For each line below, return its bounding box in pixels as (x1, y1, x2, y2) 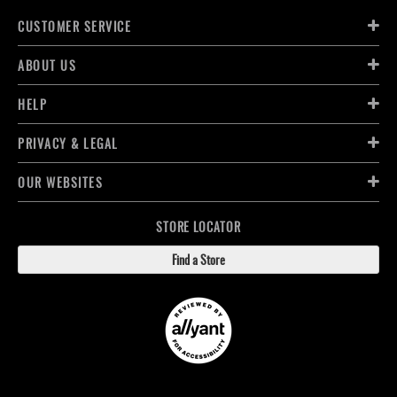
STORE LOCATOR (156, 217, 241, 237)
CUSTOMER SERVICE (18, 17, 131, 36)
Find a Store (172, 250, 225, 269)
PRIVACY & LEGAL (18, 134, 119, 153)
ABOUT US (18, 56, 76, 75)
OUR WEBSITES (18, 173, 103, 192)
